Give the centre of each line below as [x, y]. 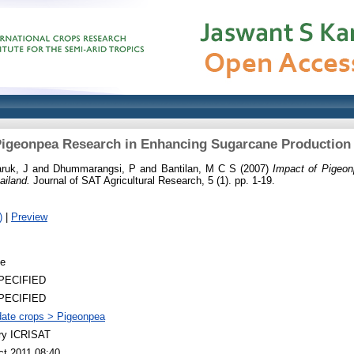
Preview [29, 217]
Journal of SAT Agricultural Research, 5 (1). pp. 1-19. [153, 180]
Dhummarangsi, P [95, 168]
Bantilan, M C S [198, 168]
